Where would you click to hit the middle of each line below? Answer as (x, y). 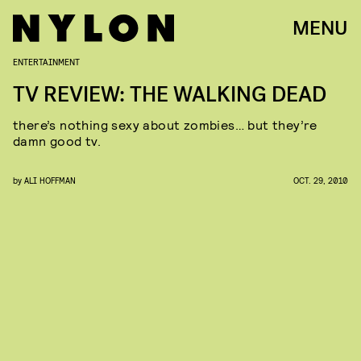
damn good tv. (57, 141)
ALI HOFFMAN (50, 180)
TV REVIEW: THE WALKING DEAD (170, 95)
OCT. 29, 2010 (321, 180)
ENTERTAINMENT (46, 61)
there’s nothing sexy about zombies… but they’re (165, 124)
